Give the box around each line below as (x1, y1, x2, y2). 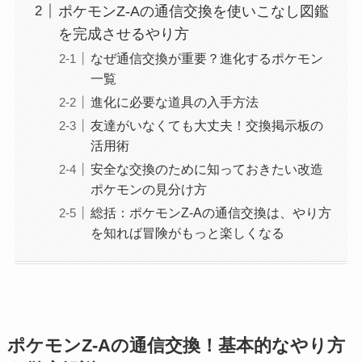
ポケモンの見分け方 (90, 182, 207, 197)
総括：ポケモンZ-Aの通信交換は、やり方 (90, 205, 331, 221)
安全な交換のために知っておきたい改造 (90, 162, 323, 177)
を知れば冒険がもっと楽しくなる (90, 225, 284, 241)
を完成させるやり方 (57, 25, 189, 42)
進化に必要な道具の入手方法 (90, 94, 259, 109)
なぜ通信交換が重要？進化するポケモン (90, 50, 323, 65)
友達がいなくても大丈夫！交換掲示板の (90, 118, 323, 133)
